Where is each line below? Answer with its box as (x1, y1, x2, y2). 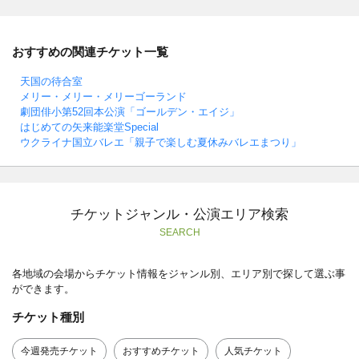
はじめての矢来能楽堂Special (20, 120, 159, 133)
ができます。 (12, 282, 75, 295)
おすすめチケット (123, 345, 200, 357)
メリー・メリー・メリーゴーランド (20, 90, 187, 103)
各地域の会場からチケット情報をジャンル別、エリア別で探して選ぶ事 (12, 267, 345, 280)
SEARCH (159, 226, 200, 238)
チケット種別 (12, 309, 84, 324)
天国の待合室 (20, 75, 83, 87)
